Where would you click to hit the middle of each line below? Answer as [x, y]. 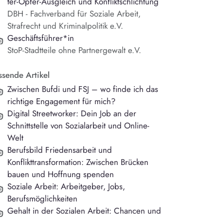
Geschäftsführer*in [41, 38]
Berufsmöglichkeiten [43, 199]
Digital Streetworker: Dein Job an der [72, 114]
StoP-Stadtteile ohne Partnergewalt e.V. [74, 50]
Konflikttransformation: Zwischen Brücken [78, 162]
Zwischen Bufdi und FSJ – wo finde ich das [83, 89]
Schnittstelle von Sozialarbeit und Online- [79, 126]
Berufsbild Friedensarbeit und [60, 150]
